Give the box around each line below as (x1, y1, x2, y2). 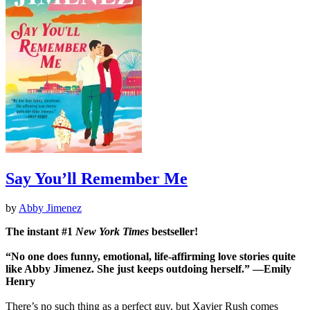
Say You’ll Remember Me (6, 169, 188, 188)
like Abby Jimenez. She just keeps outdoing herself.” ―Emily (6, 262, 291, 275)
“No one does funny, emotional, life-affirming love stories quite (6, 250, 295, 262)
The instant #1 (6, 225, 75, 237)
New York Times (75, 225, 152, 237)
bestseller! (152, 225, 198, 237)
